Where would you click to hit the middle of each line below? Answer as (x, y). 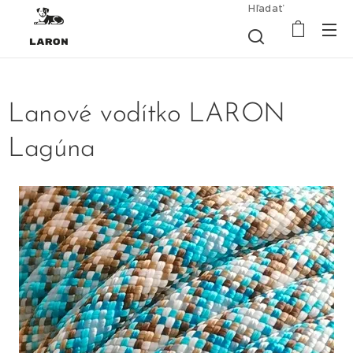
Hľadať (266, 8)
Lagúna (52, 149)
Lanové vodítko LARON (147, 115)
